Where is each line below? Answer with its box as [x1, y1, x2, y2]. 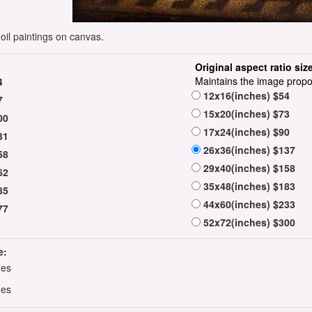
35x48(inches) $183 [201, 179, 295, 194]
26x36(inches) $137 [201, 143, 295, 157]
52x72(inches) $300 [201, 215, 295, 230]
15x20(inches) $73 [201, 107, 290, 121]
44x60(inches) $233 [201, 197, 295, 212]
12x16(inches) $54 [201, 88, 290, 103]
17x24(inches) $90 [201, 125, 290, 139]
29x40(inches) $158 [201, 161, 295, 175]
